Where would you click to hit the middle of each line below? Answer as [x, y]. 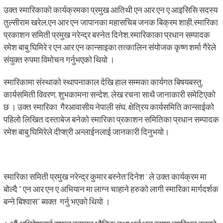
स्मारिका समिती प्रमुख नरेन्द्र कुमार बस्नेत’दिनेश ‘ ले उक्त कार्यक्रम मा [105, 176]
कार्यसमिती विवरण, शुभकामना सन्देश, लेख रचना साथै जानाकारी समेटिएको [109, 94]
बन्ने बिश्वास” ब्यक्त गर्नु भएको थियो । [56, 201]
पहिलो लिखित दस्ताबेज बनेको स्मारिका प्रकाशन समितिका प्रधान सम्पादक [111, 119]
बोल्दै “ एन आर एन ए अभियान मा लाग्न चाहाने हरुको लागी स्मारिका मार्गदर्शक [111, 189]
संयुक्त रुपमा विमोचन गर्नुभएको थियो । [59, 59]
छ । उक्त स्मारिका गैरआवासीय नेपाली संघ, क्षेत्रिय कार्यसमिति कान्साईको [109, 107]
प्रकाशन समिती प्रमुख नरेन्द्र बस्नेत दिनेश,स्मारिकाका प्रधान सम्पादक [107, 35]
